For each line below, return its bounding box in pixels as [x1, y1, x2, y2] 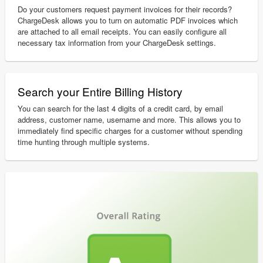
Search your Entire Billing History [18, 83, 183, 100]
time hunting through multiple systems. [18, 136, 150, 148]
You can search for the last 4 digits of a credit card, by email [18, 103, 224, 114]
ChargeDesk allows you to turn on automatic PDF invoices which [18, 15, 238, 26]
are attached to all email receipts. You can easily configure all [18, 26, 227, 38]
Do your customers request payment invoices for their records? [18, 4, 232, 15]
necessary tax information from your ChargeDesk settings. [18, 37, 217, 49]
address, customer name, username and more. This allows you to [18, 114, 241, 126]
